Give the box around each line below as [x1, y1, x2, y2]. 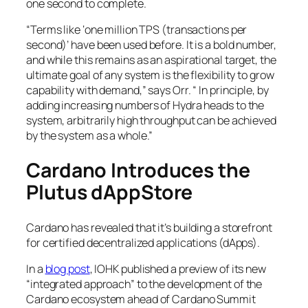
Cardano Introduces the [26, 156, 250, 184]
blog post [45, 261, 90, 276]
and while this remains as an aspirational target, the [26, 52, 276, 68]
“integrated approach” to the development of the [26, 276, 263, 291]
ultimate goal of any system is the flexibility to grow [26, 67, 274, 83]
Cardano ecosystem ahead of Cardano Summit [26, 291, 256, 307]
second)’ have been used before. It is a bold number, [26, 37, 276, 53]
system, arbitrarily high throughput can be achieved [26, 113, 276, 129]
